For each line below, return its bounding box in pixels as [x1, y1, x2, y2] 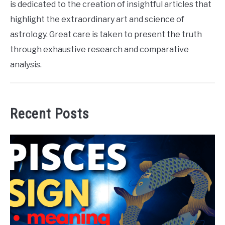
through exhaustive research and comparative [10, 45, 189, 55]
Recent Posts [10, 105, 89, 123]
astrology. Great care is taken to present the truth [10, 30, 202, 40]
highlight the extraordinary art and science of [10, 15, 184, 25]
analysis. [10, 60, 42, 70]
